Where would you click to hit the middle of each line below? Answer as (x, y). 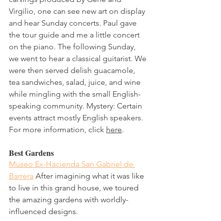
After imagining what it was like (90, 176)
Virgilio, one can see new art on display (78, 11)
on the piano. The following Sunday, (73, 46)
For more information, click (57, 129)
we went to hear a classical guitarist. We (79, 58)
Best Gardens (31, 152)
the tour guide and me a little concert (75, 35)
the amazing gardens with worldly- (69, 199)
